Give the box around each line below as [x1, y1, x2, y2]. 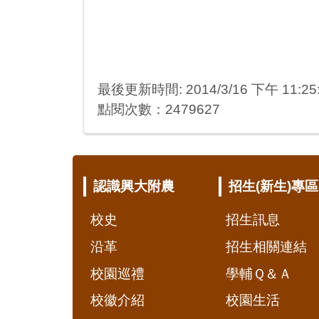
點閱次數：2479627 [98, 102, 221, 117]
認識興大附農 [93, 179, 174, 194]
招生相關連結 [225, 239, 307, 255]
